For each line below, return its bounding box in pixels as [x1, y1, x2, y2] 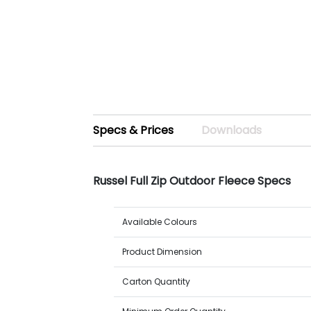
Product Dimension [122, 246, 203, 258]
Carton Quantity [122, 276, 191, 287]
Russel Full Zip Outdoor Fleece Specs [93, 173, 292, 189]
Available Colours [122, 216, 198, 228]
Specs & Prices [93, 122, 174, 138]
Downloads [201, 122, 262, 138]
